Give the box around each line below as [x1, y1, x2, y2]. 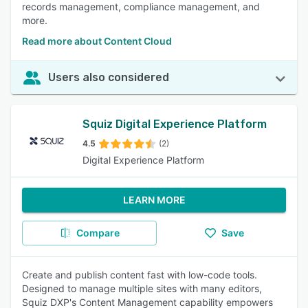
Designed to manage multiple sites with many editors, [22, 283, 262, 294]
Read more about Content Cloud [22, 35, 172, 47]
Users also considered [48, 71, 169, 84]
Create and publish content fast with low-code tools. [22, 269, 257, 280]
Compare [76, 227, 120, 239]
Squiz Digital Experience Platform [82, 118, 267, 131]
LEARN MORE [122, 194, 186, 206]
